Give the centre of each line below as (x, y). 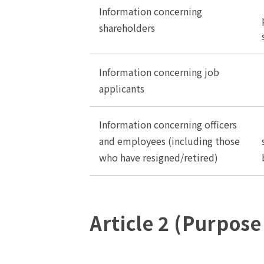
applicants (122, 88)
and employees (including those (169, 141)
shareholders (127, 28)
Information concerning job (159, 72)
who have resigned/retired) (159, 157)
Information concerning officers (168, 124)
